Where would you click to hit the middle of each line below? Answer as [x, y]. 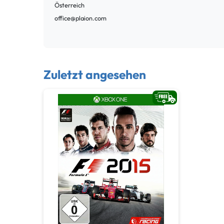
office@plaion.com [80, 18]
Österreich [69, 5]
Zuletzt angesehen [95, 74]
